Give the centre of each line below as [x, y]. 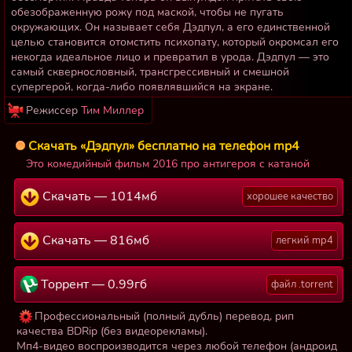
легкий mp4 [304, 241]
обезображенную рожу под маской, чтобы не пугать [147, 13]
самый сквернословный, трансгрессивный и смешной [150, 72]
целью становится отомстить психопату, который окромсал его [175, 42]
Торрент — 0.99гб [92, 285]
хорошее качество [290, 197]
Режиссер [53, 111]
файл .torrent [302, 285]
